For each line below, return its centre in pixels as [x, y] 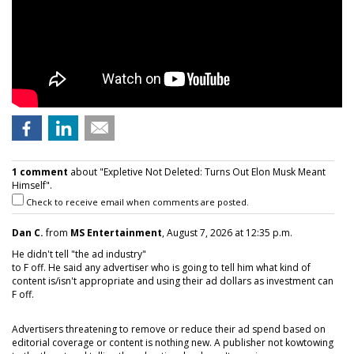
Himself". [32, 186]
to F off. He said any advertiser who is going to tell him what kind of [161, 268]
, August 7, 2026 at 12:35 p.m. [227, 233]
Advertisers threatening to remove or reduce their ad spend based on [169, 330]
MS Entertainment [116, 233]
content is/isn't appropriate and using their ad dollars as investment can [173, 281]
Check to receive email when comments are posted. [136, 202]
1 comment [40, 172]
